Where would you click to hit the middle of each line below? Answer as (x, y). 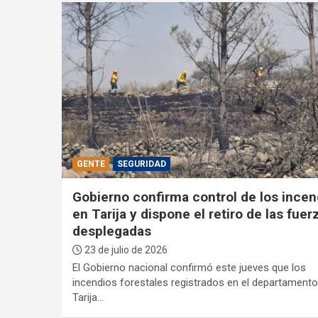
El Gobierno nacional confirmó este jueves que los (189, 268)
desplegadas (111, 231)
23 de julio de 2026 (125, 250)
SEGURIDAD (141, 164)
